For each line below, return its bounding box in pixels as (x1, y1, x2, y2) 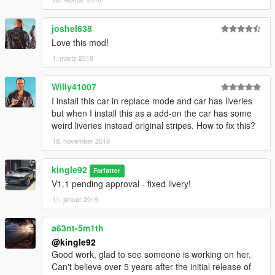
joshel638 (52, 22, 92, 35)
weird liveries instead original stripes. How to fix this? (52, 119, 255, 132)
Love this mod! (52, 36, 109, 49)
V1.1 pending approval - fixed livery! (52, 177, 191, 190)
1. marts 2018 (52, 53, 93, 63)
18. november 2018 (52, 136, 110, 146)
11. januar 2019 (52, 194, 98, 204)
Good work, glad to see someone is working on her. (52, 248, 251, 261)
